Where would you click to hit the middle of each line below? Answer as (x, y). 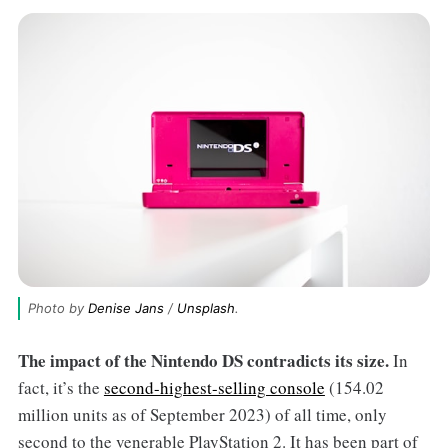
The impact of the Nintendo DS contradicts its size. (203, 361)
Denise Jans (125, 308)
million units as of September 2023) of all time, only (202, 415)
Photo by (57, 308)
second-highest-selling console (214, 388)
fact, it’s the (60, 388)
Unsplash (205, 308)
